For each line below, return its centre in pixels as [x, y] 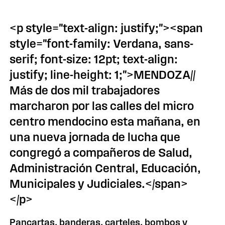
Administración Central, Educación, [105, 168]
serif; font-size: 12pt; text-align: [94, 59]
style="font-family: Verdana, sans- [102, 44]
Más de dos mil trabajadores [85, 90]
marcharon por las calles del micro [102, 106]
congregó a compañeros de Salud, [101, 153]
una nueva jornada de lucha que [95, 137]
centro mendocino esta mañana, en [105, 122]
